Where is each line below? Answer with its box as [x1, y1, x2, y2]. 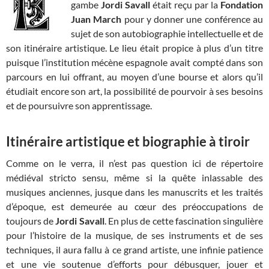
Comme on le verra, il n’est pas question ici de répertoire [6, 157, 263, 169]
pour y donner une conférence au [121, 13, 264, 25]
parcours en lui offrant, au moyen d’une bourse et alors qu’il [6, 71, 263, 83]
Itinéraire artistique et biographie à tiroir [6, 133, 250, 150]
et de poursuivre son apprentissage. [6, 100, 152, 112]
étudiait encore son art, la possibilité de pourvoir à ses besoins [6, 85, 263, 97]
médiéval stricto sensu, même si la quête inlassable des [6, 172, 263, 184]
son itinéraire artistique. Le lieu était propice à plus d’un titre [6, 42, 263, 54]
